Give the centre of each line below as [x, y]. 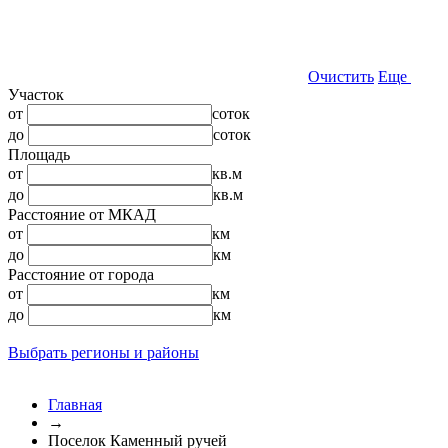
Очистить [341, 76]
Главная [75, 404]
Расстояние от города [81, 274]
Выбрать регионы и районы [103, 352]
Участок [36, 94]
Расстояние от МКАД [82, 214]
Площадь [39, 154]
